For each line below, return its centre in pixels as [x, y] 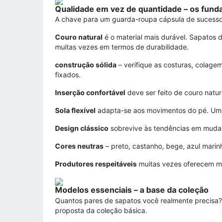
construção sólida [86, 65]
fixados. [68, 75]
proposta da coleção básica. [101, 210]
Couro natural [79, 37]
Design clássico [82, 128]
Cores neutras [79, 146]
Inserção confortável [90, 93]
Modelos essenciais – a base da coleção [132, 190]
